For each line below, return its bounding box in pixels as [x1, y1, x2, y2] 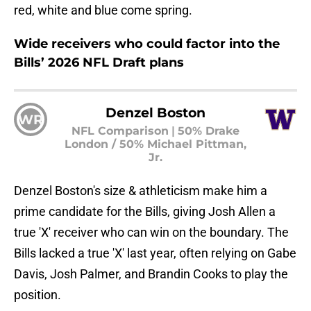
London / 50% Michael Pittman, [65, 137, 246, 151]
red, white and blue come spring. [14, 2, 192, 17]
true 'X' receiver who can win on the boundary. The [14, 224, 289, 239]
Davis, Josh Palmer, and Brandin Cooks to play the [14, 266, 288, 281]
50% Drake [178, 124, 239, 137]
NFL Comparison [72, 124, 169, 137]
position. [14, 287, 61, 302]
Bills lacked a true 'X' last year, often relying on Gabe [14, 245, 296, 260]
